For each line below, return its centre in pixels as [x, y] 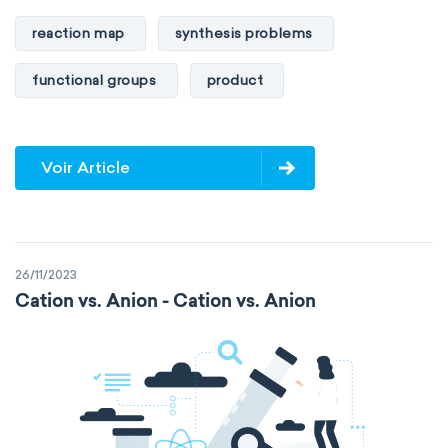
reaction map [78, 33]
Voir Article [85, 167]
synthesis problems [243, 33]
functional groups [94, 80]
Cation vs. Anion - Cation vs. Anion [165, 303]
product [235, 80]
